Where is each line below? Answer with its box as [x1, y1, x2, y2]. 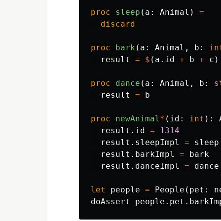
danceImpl [135, 161, 180, 171]
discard [101, 19, 135, 29]
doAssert [91, 197, 130, 206]
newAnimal [115, 114, 160, 123]
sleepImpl [135, 138, 180, 147]
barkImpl [135, 149, 175, 159]
